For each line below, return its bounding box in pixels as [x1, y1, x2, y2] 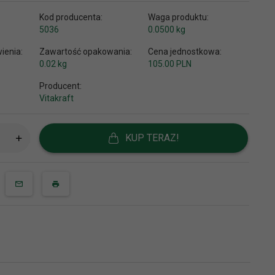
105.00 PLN [147, 58, 192, 69]
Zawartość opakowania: [39, 46, 133, 56]
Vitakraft [39, 93, 74, 103]
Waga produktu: [147, 12, 209, 22]
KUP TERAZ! [125, 131, 180, 144]
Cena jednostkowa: [147, 46, 222, 56]
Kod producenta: [39, 12, 103, 22]
